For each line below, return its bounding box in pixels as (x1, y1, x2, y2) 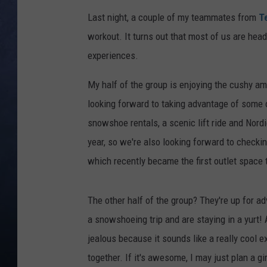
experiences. (88, 49, 138, 62)
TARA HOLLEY (185, 79, 234, 88)
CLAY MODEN (185, 19, 231, 29)
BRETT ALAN (185, 49, 229, 58)
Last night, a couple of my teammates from (88, 11, 259, 24)
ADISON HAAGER (185, 108, 244, 118)
